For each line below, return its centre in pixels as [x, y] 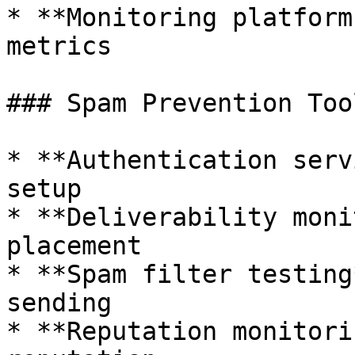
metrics [59, 46]
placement [74, 246]
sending [59, 303]
